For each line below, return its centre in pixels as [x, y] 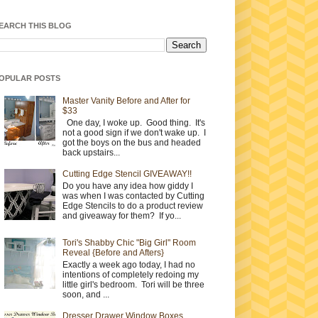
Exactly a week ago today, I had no [128, 264]
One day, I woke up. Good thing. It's [133, 122]
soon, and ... [86, 294]
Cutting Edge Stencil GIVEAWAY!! [127, 174]
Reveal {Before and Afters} [113, 253]
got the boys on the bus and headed [131, 142]
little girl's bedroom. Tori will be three [133, 284]
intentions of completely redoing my [130, 274]
